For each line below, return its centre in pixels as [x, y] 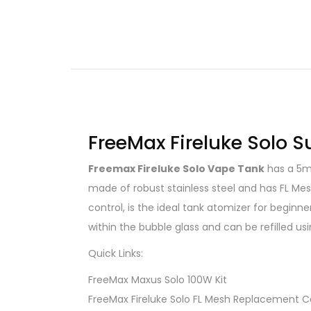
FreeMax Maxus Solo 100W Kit [158, 279]
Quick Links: [116, 253]
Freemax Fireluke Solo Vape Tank [176, 168]
